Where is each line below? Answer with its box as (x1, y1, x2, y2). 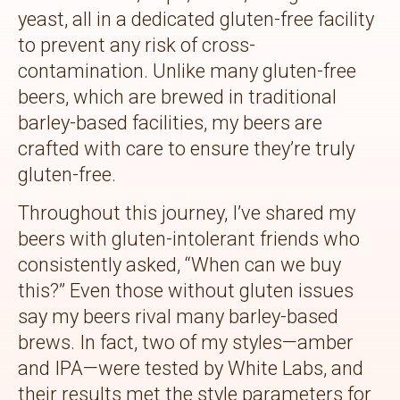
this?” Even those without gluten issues (18, 279, 354, 303)
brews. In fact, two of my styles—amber (18, 331, 354, 354)
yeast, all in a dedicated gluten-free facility (18, 7, 374, 30)
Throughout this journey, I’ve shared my (18, 202, 355, 225)
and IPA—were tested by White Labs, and (18, 357, 363, 380)
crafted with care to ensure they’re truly (18, 137, 354, 160)
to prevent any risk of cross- (18, 33, 255, 56)
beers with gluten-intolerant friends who (18, 228, 360, 251)
